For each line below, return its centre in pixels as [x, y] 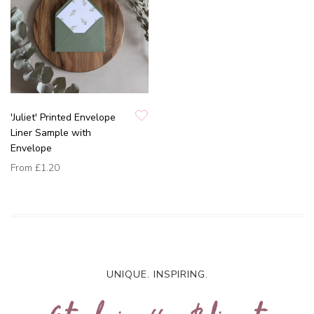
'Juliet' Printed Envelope [63, 118]
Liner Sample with [51, 133]
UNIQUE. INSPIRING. [157, 275]
